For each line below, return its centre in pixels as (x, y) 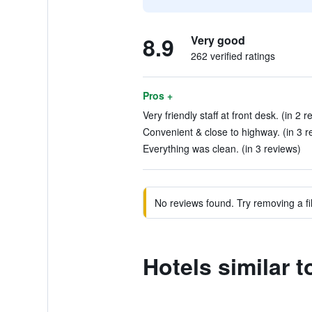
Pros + (157, 95)
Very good (218, 40)
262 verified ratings (233, 56)
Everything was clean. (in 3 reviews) (221, 148)
